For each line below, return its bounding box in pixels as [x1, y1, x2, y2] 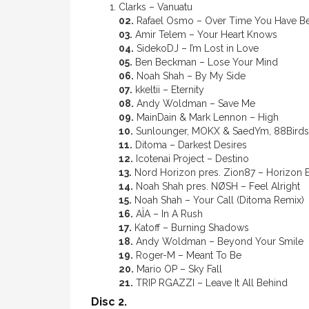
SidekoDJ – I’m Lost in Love [134, 43, 259, 54]
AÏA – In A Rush [133, 208, 203, 219]
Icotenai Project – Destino [133, 153, 249, 164]
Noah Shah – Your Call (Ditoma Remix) [132, 195, 304, 206]
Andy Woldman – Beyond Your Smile [133, 236, 303, 247]
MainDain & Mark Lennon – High [134, 112, 279, 123]
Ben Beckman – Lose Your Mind [132, 57, 278, 68]
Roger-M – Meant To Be [133, 250, 241, 261]
